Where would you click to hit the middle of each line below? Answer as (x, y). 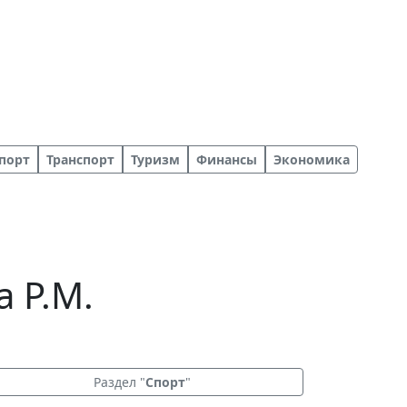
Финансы (227, 159)
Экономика (312, 159)
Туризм (155, 159)
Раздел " (119, 382)
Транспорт (80, 159)
